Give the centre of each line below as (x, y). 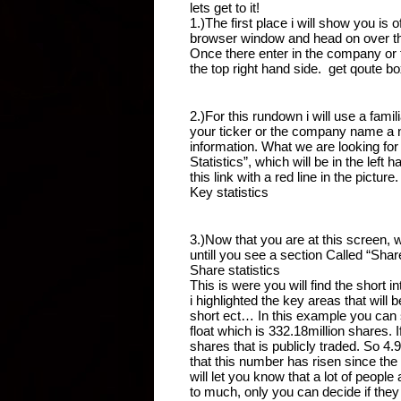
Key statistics (231, 192)
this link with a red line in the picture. (294, 176)
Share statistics (237, 269)
